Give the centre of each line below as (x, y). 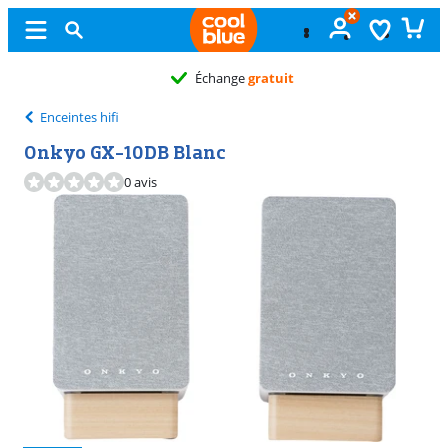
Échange (221, 78)
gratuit (270, 78)
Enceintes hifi (79, 117)
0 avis (140, 182)
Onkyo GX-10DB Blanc (124, 151)
